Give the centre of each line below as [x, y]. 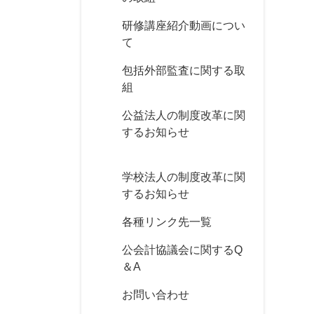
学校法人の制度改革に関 [184, 177]
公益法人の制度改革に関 [184, 115]
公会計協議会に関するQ [182, 250]
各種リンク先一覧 [167, 222]
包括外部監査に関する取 [184, 70]
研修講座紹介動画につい [184, 26]
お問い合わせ [156, 295]
